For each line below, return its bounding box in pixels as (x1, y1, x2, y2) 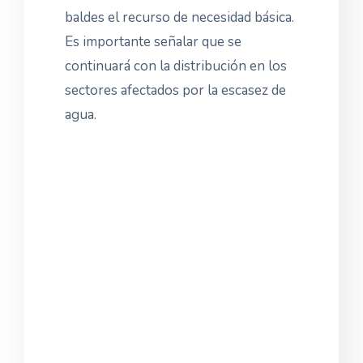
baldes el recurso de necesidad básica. (65, 8, 294, 27)
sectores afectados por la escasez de (65, 81, 286, 100)
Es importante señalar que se (65, 32, 241, 51)
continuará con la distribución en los (65, 57, 287, 75)
